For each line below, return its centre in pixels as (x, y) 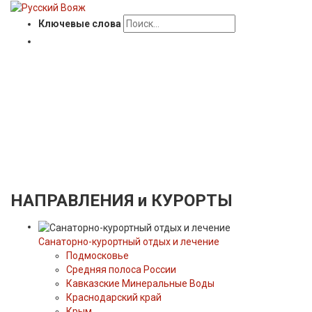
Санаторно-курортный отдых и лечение (129, 241)
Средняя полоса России (121, 269)
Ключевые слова (80, 24)
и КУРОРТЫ (185, 201)
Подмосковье (97, 255)
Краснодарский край (114, 297)
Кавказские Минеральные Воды (140, 283)
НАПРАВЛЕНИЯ (72, 201)
